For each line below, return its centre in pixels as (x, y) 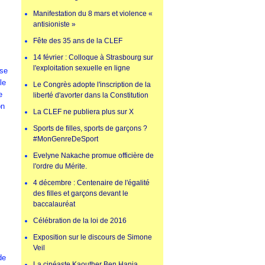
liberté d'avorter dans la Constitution (91, 96)
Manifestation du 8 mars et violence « (93, 14)
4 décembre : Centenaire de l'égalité (91, 183)
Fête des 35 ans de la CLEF (78, 41)
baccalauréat (54, 204)
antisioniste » (54, 25)
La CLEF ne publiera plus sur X (83, 112)
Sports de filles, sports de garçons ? (90, 129)
